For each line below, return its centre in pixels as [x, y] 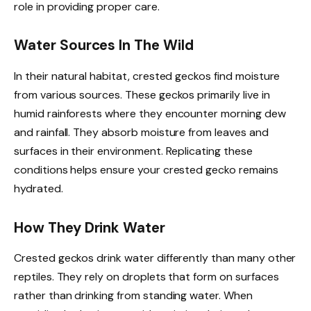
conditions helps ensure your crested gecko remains [146, 169]
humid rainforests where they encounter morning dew [150, 113]
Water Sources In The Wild [104, 45]
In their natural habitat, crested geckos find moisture [147, 76]
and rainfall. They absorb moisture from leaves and [141, 132]
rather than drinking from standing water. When [133, 295]
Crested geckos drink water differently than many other [155, 258]
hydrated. [39, 188]
